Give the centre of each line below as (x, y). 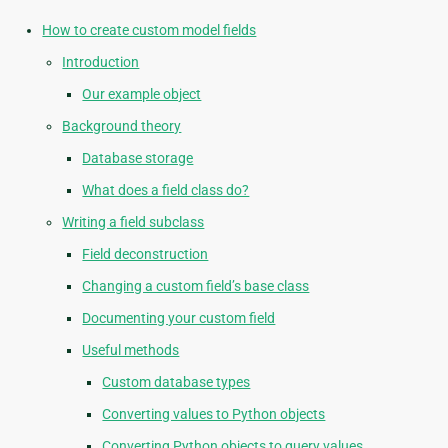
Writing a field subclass (133, 222)
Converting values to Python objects (214, 414)
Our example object (142, 94)
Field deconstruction (145, 254)
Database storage (138, 158)
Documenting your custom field (179, 318)
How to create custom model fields (149, 30)
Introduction (101, 62)
